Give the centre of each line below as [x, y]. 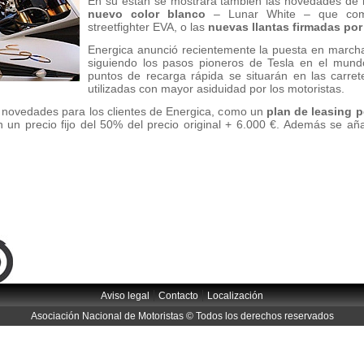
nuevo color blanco [147, 14]
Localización [235, 296]
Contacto [178, 296]
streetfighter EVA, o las [148, 27]
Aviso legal [125, 296]
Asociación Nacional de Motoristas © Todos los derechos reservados [182, 316]
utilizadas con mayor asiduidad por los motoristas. [216, 89]
